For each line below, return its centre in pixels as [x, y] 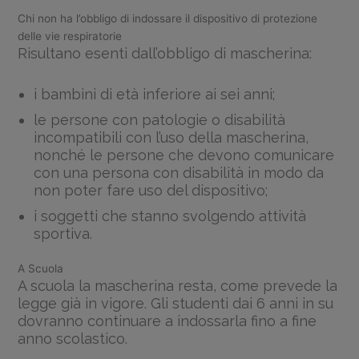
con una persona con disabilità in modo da [179, 173]
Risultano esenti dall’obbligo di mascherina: [165, 54]
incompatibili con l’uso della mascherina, [171, 138]
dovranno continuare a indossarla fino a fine [167, 321]
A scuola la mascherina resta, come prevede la [178, 285]
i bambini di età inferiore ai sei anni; [155, 95]
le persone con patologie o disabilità [160, 120]
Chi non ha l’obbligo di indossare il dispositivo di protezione [168, 19]
